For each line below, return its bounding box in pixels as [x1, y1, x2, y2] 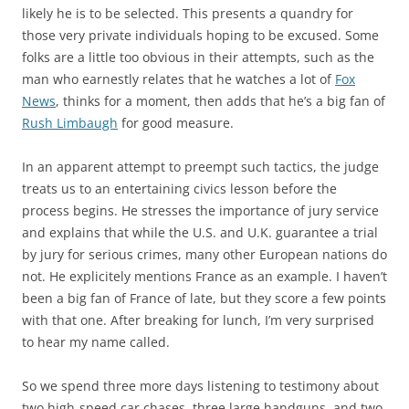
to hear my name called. [22, 333, 170, 351]
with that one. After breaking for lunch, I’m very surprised [22, 311, 374, 329]
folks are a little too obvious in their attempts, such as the [22, 48, 374, 66]
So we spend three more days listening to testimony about [22, 377, 379, 394]
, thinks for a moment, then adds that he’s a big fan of [56, 92, 385, 110]
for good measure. [118, 114, 234, 131]
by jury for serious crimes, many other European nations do [22, 246, 387, 263]
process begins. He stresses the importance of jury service [22, 202, 379, 219]
